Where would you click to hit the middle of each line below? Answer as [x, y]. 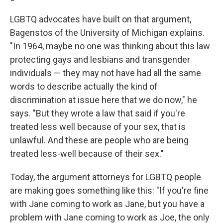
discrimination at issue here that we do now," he [104, 100]
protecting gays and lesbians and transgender [100, 60]
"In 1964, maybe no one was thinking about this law [110, 46]
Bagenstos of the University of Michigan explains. [107, 33]
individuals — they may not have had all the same [106, 73]
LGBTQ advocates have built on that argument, [101, 19]
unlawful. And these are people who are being [99, 140]
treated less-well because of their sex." [87, 154]
